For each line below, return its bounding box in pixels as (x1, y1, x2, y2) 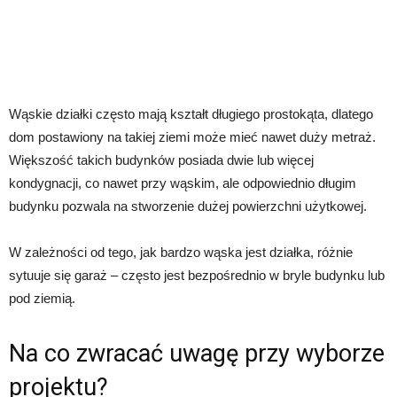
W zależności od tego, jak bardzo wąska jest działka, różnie (9, 245, 353, 261)
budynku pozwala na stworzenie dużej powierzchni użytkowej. (9, 198, 367, 214)
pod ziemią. (9, 291, 75, 307)
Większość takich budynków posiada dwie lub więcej (9, 152, 314, 168)
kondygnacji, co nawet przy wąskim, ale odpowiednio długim (9, 175, 356, 191)
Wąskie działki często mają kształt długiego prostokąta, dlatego (9, 106, 373, 122)
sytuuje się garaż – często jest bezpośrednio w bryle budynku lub (9, 268, 385, 284)
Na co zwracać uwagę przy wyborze (9, 339, 385, 369)
